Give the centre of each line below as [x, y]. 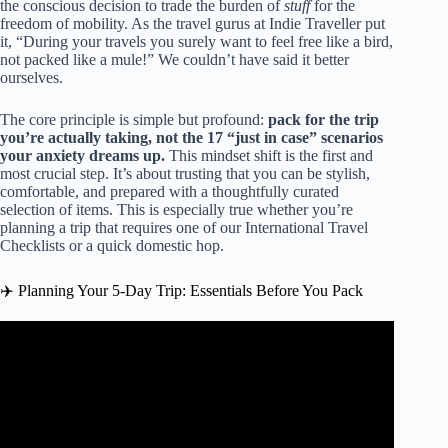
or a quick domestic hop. [144, 245]
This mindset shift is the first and [269, 155]
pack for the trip [323, 119]
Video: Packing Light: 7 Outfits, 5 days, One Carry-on [197, 357]
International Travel [306, 227]
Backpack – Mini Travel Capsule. [197, 375]
